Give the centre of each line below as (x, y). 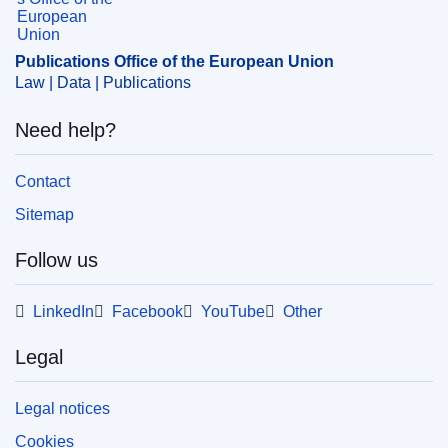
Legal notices (62, 408)
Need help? (65, 129)
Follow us (56, 259)
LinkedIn (63, 311)
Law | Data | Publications (103, 82)
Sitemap (44, 214)
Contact (42, 181)
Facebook (147, 311)
